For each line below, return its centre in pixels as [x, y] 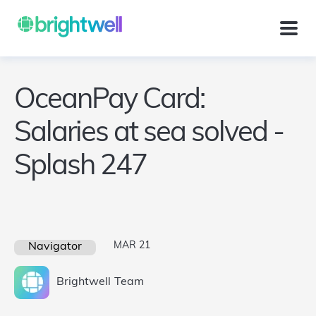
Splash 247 [80, 167]
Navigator [55, 247]
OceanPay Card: [109, 101]
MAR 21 [132, 246]
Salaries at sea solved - [149, 134]
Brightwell [84, 282]
